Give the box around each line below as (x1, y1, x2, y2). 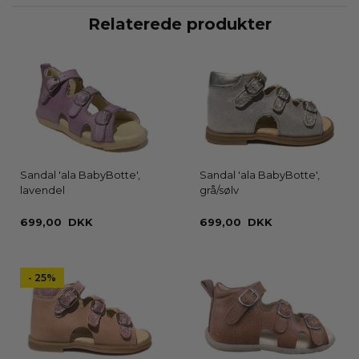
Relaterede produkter (87, 14, 272, 34)
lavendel (20, 184, 65, 197)
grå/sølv (200, 184, 239, 197)
